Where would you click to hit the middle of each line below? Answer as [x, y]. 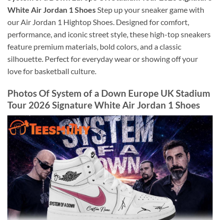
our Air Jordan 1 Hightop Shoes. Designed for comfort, [98, 22]
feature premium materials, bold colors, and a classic [94, 47]
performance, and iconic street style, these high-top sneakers [109, 34]
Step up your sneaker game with [150, 10]
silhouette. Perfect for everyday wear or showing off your [103, 59]
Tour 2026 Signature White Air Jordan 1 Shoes [104, 105]
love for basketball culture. [52, 71]
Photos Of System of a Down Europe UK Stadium [109, 93]
